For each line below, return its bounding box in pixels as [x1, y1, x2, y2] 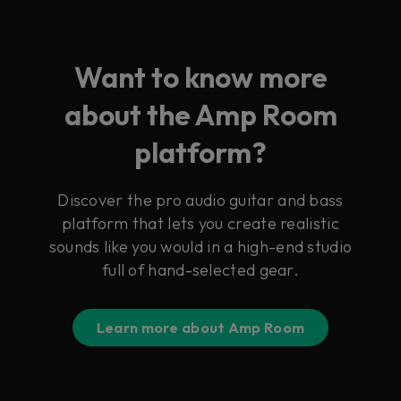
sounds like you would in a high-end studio [48, 235, 353, 257]
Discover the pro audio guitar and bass [57, 189, 344, 210]
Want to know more [73, 58, 328, 95]
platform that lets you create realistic [62, 212, 339, 234]
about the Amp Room [64, 96, 337, 132]
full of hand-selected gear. [101, 259, 300, 280]
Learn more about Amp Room [96, 318, 305, 337]
